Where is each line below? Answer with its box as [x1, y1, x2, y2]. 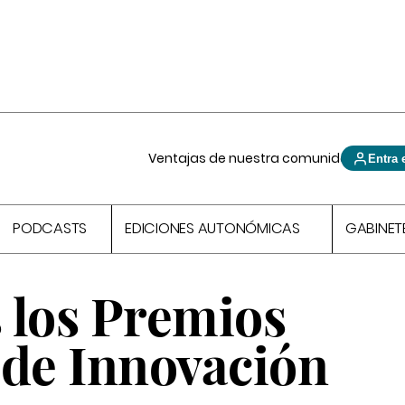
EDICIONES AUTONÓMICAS [125, 218, 300, 240]
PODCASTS [13, 218, 88, 240]
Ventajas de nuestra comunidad [148, 149, 359, 167]
